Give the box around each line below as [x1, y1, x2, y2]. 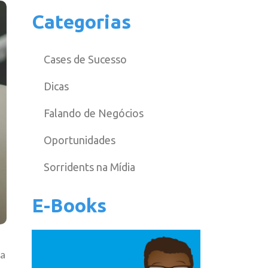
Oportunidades [43, 134, 115, 146]
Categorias [31, 11, 131, 32]
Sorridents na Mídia [43, 161, 135, 173]
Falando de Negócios [43, 107, 144, 119]
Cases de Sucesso [43, 53, 127, 65]
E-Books [31, 194, 107, 216]
